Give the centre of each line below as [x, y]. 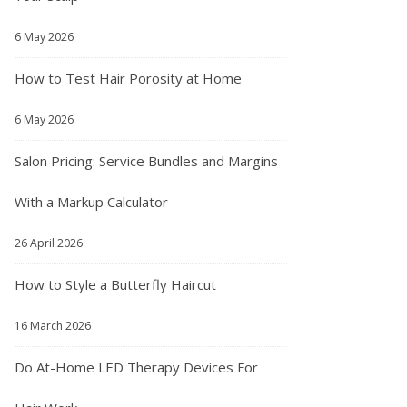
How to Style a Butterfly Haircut [115, 284]
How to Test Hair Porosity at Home [128, 78]
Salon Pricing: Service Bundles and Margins [146, 161]
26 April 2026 [49, 243]
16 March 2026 [53, 326]
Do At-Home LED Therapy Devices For [136, 367]
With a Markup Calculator [91, 202]
